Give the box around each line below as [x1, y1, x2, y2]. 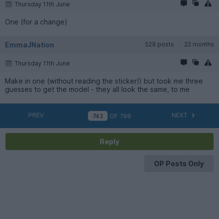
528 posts [145, 40, 174, 48]
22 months [184, 40, 214, 48]
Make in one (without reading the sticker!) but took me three [5, 76, 203, 85]
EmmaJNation [5, 40, 54, 49]
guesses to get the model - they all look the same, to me [5, 85, 190, 93]
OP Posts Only [153, 159, 204, 168]
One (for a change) [5, 17, 67, 26]
